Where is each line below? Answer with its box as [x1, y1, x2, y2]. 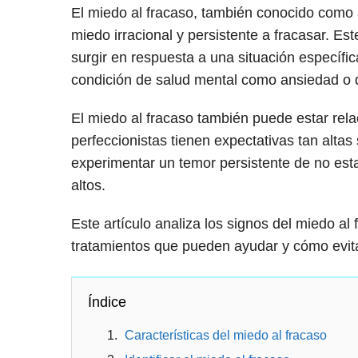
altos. [70, 177, 105, 194]
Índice [87, 294, 126, 311]
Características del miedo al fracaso [124, 328, 327, 343]
